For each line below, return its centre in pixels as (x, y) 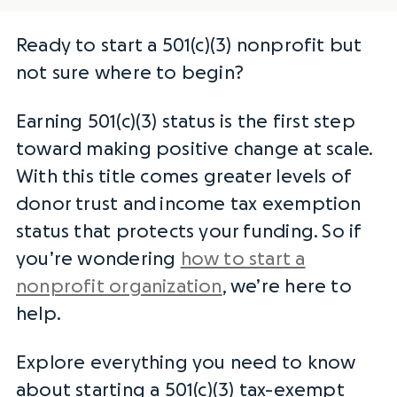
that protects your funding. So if (215, 232)
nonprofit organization (119, 287)
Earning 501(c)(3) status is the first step (186, 122)
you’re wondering (96, 259)
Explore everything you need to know (186, 363)
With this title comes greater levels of (184, 177)
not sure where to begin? (132, 73)
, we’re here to (287, 287)
